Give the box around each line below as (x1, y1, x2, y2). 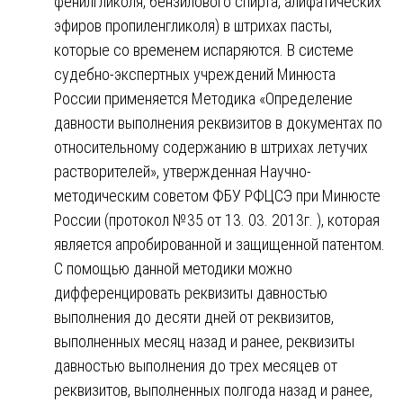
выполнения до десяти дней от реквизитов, (54, 307, 334, 327)
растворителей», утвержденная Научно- (54, 161, 311, 181)
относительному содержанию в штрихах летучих (54, 137, 368, 157)
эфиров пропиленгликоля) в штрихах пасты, (54, 15, 332, 35)
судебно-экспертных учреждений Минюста (54, 64, 336, 84)
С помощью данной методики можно (54, 258, 292, 278)
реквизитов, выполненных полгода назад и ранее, (54, 380, 372, 399)
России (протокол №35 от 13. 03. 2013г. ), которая (54, 210, 380, 229)
